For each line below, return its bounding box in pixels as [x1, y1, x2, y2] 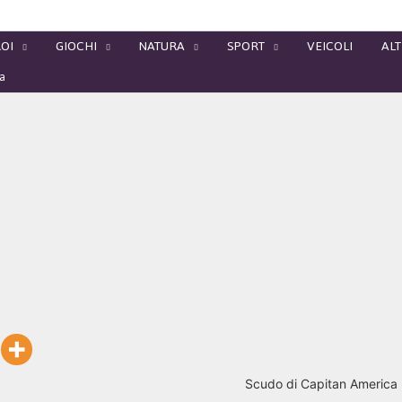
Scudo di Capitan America [244, 376, 398, 391]
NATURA [139, 34, 185, 58]
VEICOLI [307, 34, 353, 58]
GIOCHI [56, 34, 97, 58]
